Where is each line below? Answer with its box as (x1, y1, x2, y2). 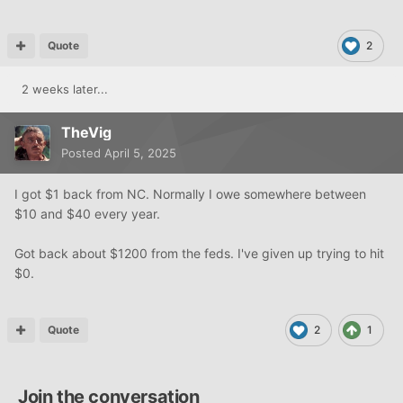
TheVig (61, 122, 112, 141)
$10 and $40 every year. (14, 205, 160, 221)
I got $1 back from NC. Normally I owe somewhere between (14, 185, 366, 201)
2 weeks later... (22, 81, 108, 96)
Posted (61, 145, 104, 160)
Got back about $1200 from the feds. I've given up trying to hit (14, 245, 384, 261)
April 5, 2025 (104, 145, 176, 160)
